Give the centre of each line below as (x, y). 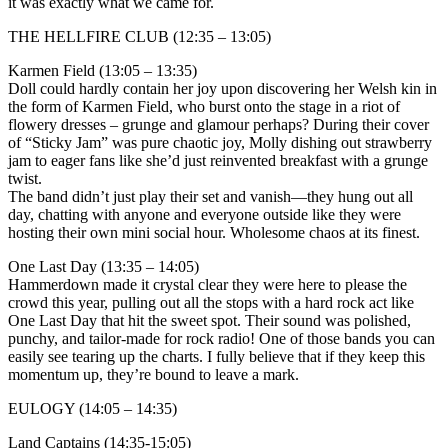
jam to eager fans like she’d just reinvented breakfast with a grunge (218, 160)
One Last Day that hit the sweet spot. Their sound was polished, (209, 320)
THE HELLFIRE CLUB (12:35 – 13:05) (139, 36)
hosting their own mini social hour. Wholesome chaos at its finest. (214, 232)
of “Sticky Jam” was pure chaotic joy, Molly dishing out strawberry (220, 142)
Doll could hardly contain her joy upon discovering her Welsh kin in (222, 88)
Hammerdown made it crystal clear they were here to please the (207, 284)
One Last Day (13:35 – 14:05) (103, 266)
